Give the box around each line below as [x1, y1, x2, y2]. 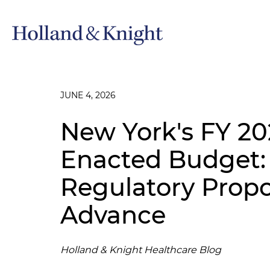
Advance [60, 200, 166, 230]
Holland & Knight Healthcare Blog [60, 244, 221, 256]
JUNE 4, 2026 [60, 90, 116, 101]
